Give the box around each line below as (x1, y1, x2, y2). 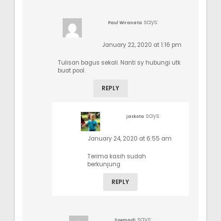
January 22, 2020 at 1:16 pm (102, 40, 182, 49)
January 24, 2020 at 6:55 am (88, 134, 172, 143)
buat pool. (58, 66, 85, 74)
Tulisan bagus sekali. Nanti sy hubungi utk (58, 58, 181, 67)
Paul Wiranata (108, 19, 142, 26)
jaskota (126, 113, 144, 119)
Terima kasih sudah (87, 152, 146, 160)
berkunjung (87, 160, 120, 168)
